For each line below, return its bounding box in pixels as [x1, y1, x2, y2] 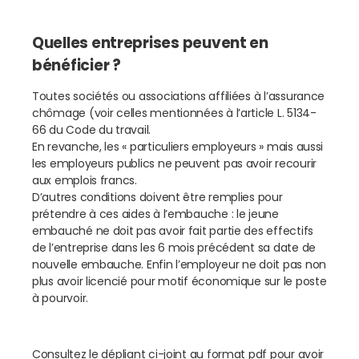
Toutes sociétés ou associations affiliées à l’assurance [32, 88, 325, 105]
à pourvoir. [32, 290, 89, 307]
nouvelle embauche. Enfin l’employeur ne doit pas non [32, 256, 326, 273]
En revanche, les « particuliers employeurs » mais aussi [32, 139, 324, 155]
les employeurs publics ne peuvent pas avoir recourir [32, 155, 317, 172]
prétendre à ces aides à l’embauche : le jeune [32, 206, 279, 223]
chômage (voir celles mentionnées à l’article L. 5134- [32, 105, 317, 122]
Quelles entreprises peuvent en [32, 32, 268, 54]
